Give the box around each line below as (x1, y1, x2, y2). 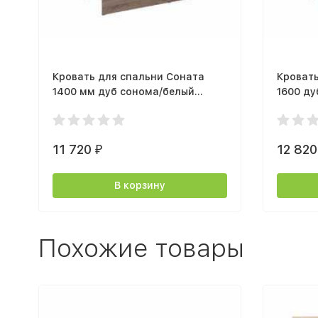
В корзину (114, 180, 165, 192)
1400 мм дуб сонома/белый (52, 86, 194, 98)
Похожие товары (38, 232, 244, 263)
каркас (52, 101, 89, 113)
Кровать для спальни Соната (52, 71, 204, 83)
